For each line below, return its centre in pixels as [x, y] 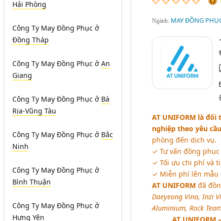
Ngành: [161, 21]
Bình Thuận [32, 182]
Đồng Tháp [31, 40]
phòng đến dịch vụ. [184, 140]
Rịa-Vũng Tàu [34, 111]
